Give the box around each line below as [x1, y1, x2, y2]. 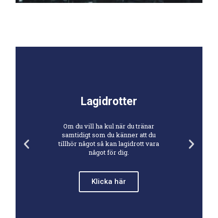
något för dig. [89, 148, 129, 157]
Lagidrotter [80, 95, 137, 108]
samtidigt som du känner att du [62, 130, 156, 139]
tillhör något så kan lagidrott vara [58, 139, 160, 148]
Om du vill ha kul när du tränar [63, 122, 155, 130]
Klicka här [91, 177, 127, 186]
